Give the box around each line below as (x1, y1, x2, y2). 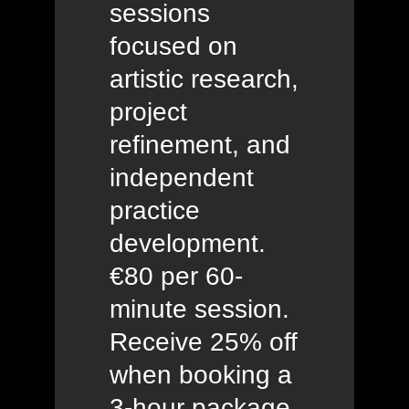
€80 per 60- (110, 262, 243, 291)
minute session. (110, 295, 289, 324)
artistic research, (110, 65, 299, 94)
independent (110, 163, 254, 193)
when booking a (110, 361, 292, 390)
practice (110, 196, 200, 225)
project (110, 98, 187, 127)
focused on (110, 32, 237, 61)
